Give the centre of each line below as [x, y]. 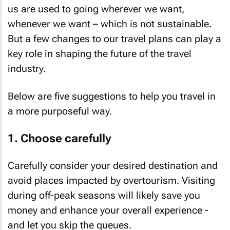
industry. [27, 68]
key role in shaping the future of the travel [100, 53]
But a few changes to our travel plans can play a [114, 39]
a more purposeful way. [60, 111]
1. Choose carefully [60, 138]
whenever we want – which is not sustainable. [110, 24]
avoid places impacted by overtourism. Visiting [111, 180]
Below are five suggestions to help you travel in [112, 96]
